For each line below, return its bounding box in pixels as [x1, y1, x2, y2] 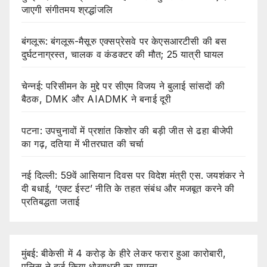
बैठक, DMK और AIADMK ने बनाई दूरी [21, 93, 172, 105]
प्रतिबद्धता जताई [21, 195, 79, 208]
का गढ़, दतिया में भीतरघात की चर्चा [21, 138, 144, 150]
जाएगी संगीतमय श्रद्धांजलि [21, 4, 113, 16]
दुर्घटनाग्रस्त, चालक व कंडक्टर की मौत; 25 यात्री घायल [21, 48, 224, 61]
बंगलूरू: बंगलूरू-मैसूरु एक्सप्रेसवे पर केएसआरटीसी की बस [21, 35, 227, 48]
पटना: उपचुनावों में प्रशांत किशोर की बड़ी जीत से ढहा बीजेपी [21, 125, 234, 137]
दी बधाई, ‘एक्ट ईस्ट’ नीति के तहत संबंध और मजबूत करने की [21, 182, 235, 195]
